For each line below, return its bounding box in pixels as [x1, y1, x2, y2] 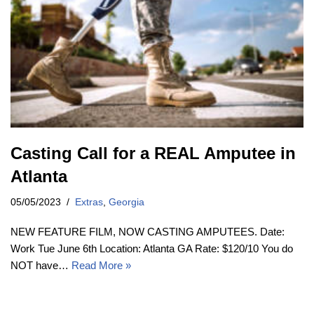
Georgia [109, 197, 144, 208]
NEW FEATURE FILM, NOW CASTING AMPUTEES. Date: [11, 226, 285, 238]
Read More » [71, 259, 131, 272]
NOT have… [11, 259, 71, 272]
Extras [75, 197, 103, 208]
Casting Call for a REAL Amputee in [11, 144, 296, 163]
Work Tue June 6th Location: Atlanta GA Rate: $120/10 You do [11, 243, 293, 255]
